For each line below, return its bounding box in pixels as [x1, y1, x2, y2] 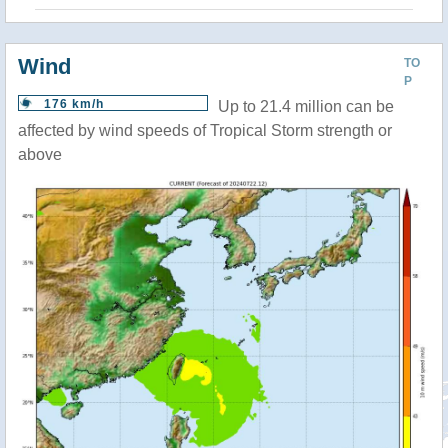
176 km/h [44, 97, 104, 111]
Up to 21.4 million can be [218, 98, 394, 115]
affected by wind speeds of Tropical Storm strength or [18, 122, 392, 139]
